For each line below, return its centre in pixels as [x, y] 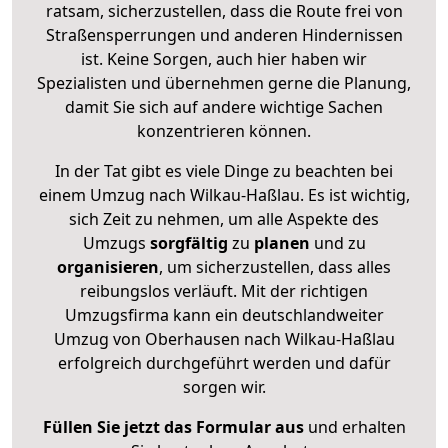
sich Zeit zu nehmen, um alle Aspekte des [224, 218]
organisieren [108, 266]
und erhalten [354, 426]
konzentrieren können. [224, 130]
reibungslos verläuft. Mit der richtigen [224, 290]
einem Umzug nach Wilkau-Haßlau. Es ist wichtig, [224, 194]
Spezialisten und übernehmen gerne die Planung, [224, 82]
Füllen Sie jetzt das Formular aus [173, 426]
